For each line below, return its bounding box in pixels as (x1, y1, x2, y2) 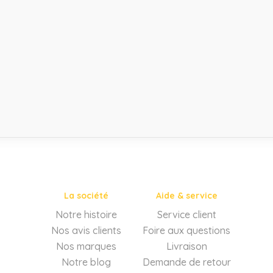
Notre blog (61, 255, 111, 268)
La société (63, 190, 108, 201)
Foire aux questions (143, 224, 231, 236)
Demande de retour (142, 255, 231, 268)
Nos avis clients (51, 224, 121, 236)
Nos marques (55, 239, 116, 252)
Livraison (166, 239, 207, 252)
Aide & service (155, 190, 218, 201)
